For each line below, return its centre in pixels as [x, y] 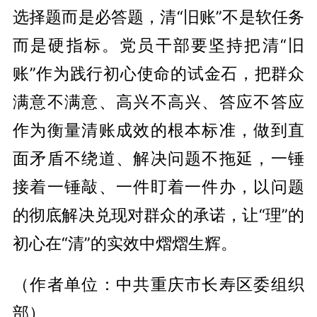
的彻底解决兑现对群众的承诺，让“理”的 [158, 214]
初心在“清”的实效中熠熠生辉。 [125, 243]
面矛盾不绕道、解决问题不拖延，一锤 [158, 158]
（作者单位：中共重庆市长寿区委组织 [158, 284]
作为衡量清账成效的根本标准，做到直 [158, 129]
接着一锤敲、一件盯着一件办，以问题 [158, 186]
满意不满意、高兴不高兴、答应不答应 [158, 101]
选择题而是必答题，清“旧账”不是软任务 [158, 16]
